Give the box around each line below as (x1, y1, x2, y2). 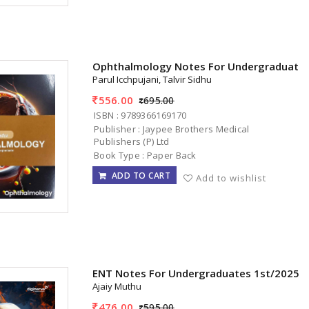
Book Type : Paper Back (94, 148, 197, 161)
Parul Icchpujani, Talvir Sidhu (92, 73, 212, 86)
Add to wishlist (196, 171, 267, 184)
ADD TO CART (106, 169, 171, 181)
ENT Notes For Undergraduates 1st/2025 (92, 266, 300, 281)
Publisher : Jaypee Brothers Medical (94, 122, 250, 135)
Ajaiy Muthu (92, 280, 142, 293)
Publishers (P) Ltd (94, 134, 170, 148)
